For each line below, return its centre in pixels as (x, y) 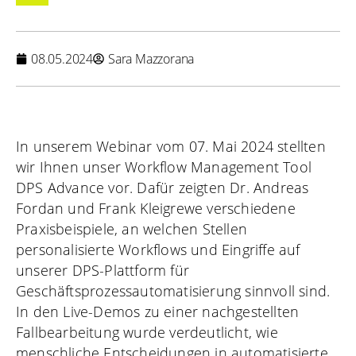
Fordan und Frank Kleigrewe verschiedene (156, 209)
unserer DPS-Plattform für (103, 271)
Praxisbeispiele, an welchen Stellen (132, 229)
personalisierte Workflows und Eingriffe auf (158, 250)
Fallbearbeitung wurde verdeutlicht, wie (147, 333)
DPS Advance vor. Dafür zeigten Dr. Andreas (163, 188)
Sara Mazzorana (151, 59)
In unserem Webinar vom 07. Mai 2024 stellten (171, 147)
